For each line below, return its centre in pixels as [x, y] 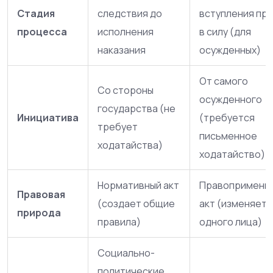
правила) [119, 222]
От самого [224, 81]
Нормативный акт [138, 185]
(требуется [227, 117]
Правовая [41, 194]
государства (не [136, 108]
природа [39, 212]
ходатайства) [130, 145]
